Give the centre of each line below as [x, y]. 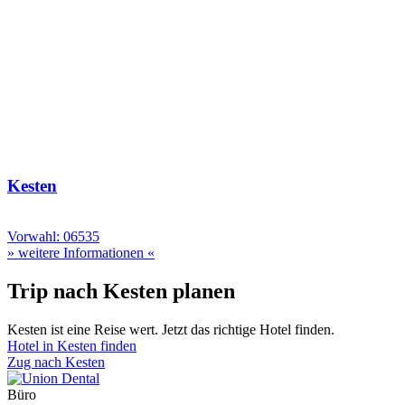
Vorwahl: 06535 [53, 237]
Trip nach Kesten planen [121, 292]
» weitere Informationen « [81, 253]
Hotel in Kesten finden [72, 346]
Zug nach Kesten [56, 363]
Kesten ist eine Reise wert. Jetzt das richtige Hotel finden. [171, 330]
